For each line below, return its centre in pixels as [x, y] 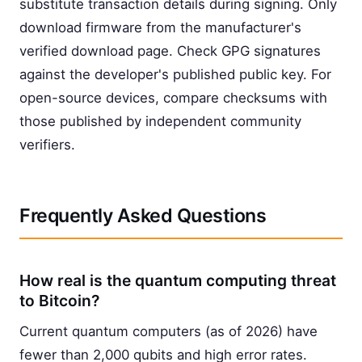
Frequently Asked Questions [143, 216]
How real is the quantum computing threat [178, 280]
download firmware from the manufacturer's [160, 28]
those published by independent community [160, 122]
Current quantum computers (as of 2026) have [168, 332]
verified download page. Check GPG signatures [170, 51]
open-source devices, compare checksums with [173, 98]
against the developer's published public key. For [175, 75]
